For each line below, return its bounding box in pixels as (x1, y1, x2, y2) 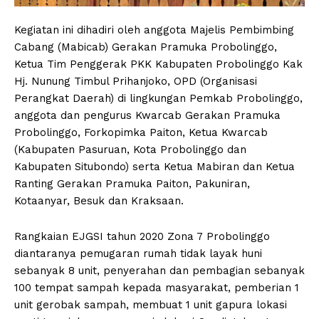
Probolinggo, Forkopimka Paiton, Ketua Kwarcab (14, 125, 268, 139)
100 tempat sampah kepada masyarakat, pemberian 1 (14, 281, 299, 294)
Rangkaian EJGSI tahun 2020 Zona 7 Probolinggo (14, 229, 270, 243)
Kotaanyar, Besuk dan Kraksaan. (14, 194, 184, 207)
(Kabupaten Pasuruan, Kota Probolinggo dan (14, 142, 246, 156)
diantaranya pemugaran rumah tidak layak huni (14, 246, 262, 260)
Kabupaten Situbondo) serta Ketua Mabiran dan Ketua (14, 159, 295, 173)
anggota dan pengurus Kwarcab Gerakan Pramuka (14, 108, 281, 122)
